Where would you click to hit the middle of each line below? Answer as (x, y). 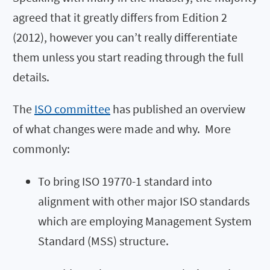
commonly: (41, 148)
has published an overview (178, 108)
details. (31, 77)
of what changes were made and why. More (122, 128)
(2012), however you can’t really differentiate (125, 37)
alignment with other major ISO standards (144, 201)
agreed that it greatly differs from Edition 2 (120, 17)
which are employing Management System (145, 221)
